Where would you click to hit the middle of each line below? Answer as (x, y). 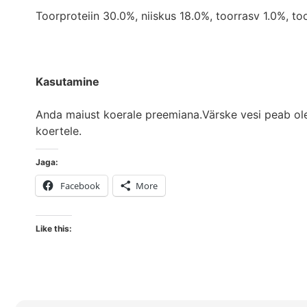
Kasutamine (67, 81)
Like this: (54, 228)
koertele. (59, 131)
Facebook (80, 185)
